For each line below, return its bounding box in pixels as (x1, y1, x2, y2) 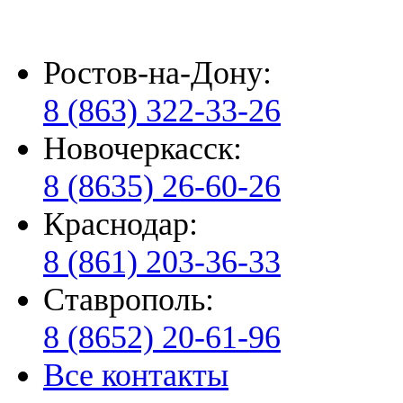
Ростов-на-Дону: (43, 55, 272, 91)
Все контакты (43, 357, 228, 393)
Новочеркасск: (43, 130, 242, 166)
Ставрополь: (43, 282, 214, 318)
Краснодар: (43, 206, 198, 242)
